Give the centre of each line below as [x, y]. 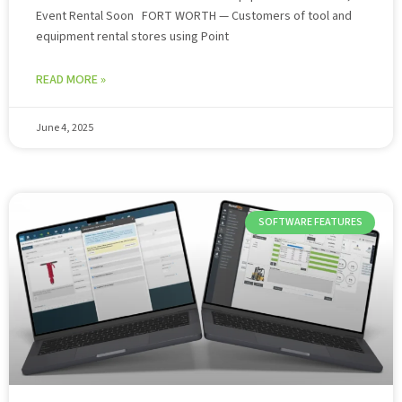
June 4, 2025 [65, 128]
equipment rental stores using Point [132, 37]
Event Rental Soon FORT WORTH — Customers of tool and [194, 16]
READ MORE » [71, 80]
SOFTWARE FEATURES [310, 223]
